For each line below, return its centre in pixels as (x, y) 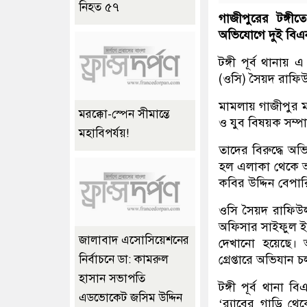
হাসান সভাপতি (112, 279)
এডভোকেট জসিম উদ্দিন (131, 298)
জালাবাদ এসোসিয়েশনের (134, 241)
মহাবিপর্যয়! (104, 134)
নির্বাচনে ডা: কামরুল (124, 260)
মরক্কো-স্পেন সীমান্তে (124, 114)
